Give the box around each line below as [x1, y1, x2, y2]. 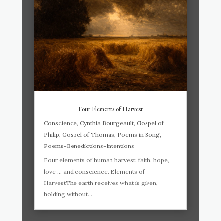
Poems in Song [117, 131, 160, 139]
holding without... [43, 190, 92, 198]
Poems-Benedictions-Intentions [43, 142, 134, 150]
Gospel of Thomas [62, 131, 114, 139]
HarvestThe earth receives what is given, [43, 179, 161, 187]
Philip [43, 131, 59, 139]
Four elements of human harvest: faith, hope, [43, 156, 169, 164]
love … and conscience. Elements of [43, 168, 145, 176]
